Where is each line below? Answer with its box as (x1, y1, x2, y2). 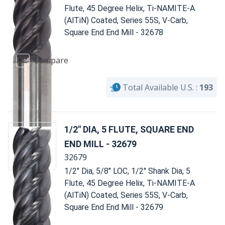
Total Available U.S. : (123, 81, 197, 93)
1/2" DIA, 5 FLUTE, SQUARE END (64, 124, 194, 135)
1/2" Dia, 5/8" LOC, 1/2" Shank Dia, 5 (64, 166, 190, 176)
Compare (34, 55, 68, 66)
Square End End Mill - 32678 (64, 27, 163, 37)
